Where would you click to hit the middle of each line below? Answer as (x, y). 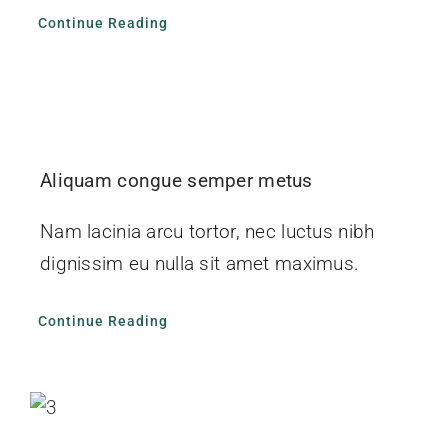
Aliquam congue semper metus (176, 180)
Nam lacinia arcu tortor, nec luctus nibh (207, 231)
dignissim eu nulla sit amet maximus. (199, 263)
